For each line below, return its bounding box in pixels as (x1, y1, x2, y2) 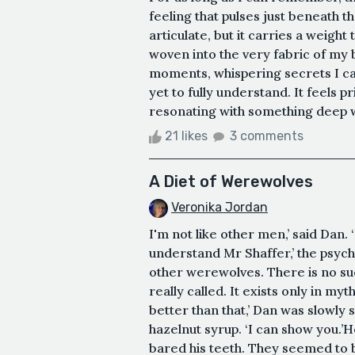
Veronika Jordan (171, 199, 268, 215)
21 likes (162, 128, 211, 143)
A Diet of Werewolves (149, 171, 313, 191)
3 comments (230, 128, 303, 143)
